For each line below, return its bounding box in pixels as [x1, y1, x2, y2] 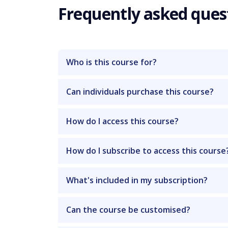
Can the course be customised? [66, 204, 190, 215]
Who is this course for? [66, 56, 157, 68]
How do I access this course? [66, 115, 179, 127]
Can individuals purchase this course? [66, 85, 214, 97]
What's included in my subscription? [66, 174, 208, 186]
